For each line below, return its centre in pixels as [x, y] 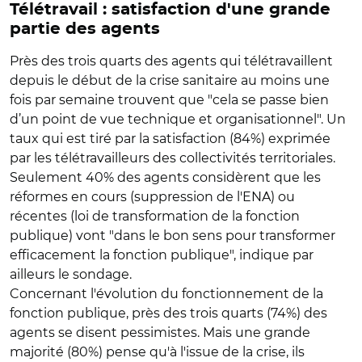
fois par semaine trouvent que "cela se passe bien [169, 99]
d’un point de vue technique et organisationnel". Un [178, 119]
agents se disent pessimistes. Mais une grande [160, 332]
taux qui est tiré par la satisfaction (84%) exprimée [170, 138]
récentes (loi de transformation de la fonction [155, 216]
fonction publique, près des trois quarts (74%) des [168, 313]
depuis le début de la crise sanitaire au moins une [170, 80]
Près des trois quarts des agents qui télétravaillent [171, 61]
